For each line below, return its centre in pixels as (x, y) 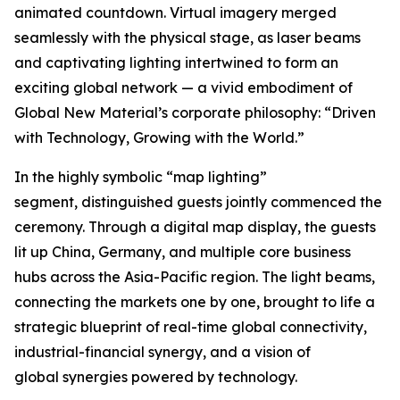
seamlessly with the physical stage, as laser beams (187, 38)
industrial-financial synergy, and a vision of (162, 352)
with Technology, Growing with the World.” (159, 138)
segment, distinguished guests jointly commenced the (198, 202)
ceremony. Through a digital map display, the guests (195, 227)
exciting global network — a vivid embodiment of (183, 88)
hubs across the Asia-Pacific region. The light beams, (195, 277)
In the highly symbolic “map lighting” (141, 177)
